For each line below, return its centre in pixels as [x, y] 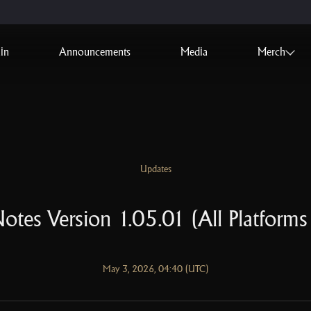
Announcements [95, 52]
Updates [155, 169]
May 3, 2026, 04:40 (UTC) [155, 269]
